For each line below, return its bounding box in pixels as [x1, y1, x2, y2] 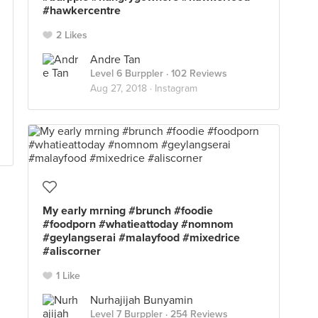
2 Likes [56, 29, 87, 41]
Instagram [155, 82, 197, 94]
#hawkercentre [43, 4, 121, 18]
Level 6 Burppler [90, 67, 163, 79]
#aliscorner [43, 244, 101, 258]
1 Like [56, 270, 80, 282]
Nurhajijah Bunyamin [90, 293, 193, 307]
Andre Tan [90, 53, 141, 67]
